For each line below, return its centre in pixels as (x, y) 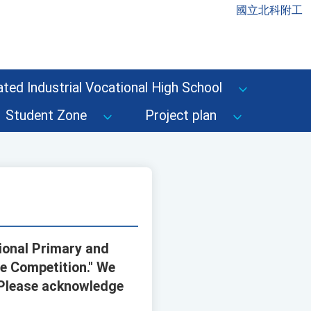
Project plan (181, 116)
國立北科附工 (269, 10)
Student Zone (46, 116)
